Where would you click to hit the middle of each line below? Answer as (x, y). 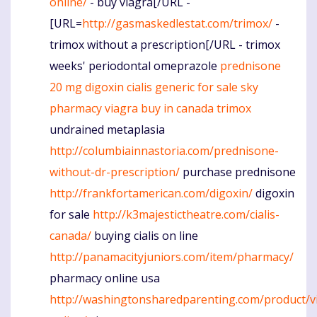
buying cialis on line (145, 235)
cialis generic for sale (182, 87)
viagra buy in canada (159, 108)
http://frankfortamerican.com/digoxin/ (151, 193)
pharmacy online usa (105, 278)
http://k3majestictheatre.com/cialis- (186, 214)
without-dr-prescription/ (115, 172)
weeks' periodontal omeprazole (135, 65)
